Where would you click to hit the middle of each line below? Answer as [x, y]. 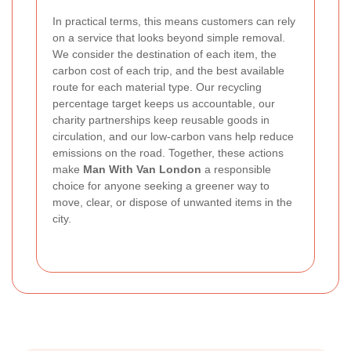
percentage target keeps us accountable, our [164, 103]
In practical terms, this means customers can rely [174, 21]
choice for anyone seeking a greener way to [161, 185]
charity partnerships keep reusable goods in [161, 119]
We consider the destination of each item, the [165, 54]
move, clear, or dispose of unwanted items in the [172, 202]
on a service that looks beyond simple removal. [169, 37]
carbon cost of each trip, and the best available [168, 70]
